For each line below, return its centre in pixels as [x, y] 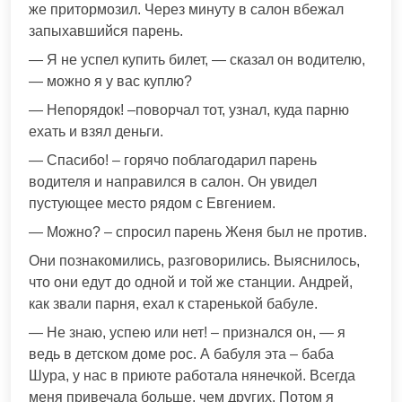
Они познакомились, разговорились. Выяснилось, [194, 261]
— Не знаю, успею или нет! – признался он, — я [187, 333]
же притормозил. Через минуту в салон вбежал [186, 10]
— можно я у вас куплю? [110, 82]
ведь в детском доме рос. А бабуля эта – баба [181, 354]
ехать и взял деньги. [96, 132]
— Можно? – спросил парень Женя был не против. [198, 232]
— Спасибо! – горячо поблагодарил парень [173, 161]
